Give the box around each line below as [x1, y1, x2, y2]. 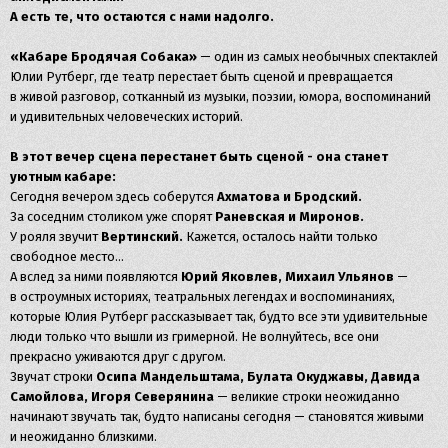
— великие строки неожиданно [217, 388, 400, 404]
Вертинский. [101, 228, 183, 244]
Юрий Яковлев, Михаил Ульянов [181, 268, 394, 284]
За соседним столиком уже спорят [10, 208, 215, 224]
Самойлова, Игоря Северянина [10, 388, 217, 404]
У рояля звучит [10, 228, 101, 244]
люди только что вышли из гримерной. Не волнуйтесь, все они [10, 328, 379, 344]
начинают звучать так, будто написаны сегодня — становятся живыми [10, 408, 424, 424]
